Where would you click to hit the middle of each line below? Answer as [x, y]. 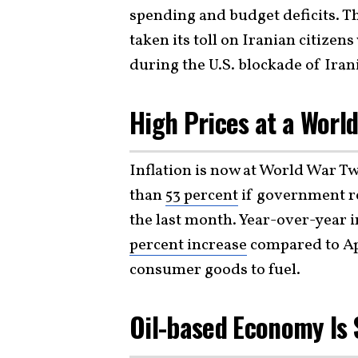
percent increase [188, 245]
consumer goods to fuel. [215, 270]
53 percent [202, 196]
